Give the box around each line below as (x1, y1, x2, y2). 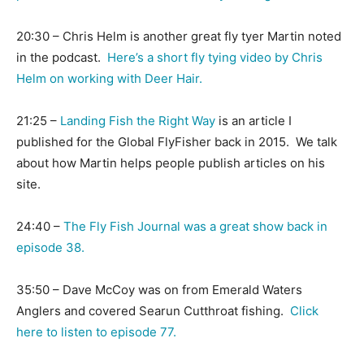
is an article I (215, 113, 292, 129)
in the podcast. (16, 50, 107, 66)
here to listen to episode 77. (16, 324, 176, 340)
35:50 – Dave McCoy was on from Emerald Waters (16, 282, 302, 298)
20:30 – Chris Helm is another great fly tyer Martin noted (16, 28, 341, 45)
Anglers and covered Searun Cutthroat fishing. (16, 303, 290, 319)
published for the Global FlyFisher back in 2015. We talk (16, 134, 337, 150)
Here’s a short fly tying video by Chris (107, 50, 323, 66)
